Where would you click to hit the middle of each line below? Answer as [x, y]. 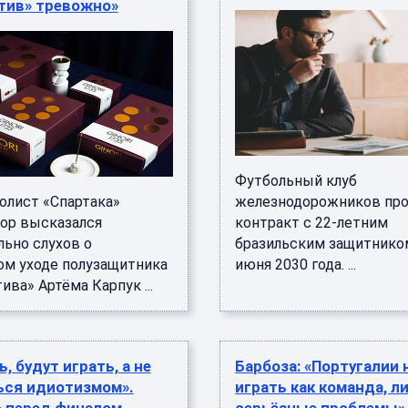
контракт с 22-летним [312, 223]
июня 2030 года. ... [296, 265]
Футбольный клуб [296, 181]
